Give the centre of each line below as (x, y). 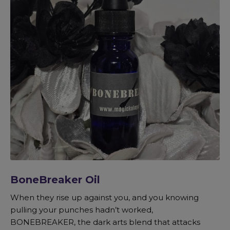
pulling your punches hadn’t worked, (82, 209)
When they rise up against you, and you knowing (104, 197)
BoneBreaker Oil (55, 179)
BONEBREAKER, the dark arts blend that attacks (105, 222)
